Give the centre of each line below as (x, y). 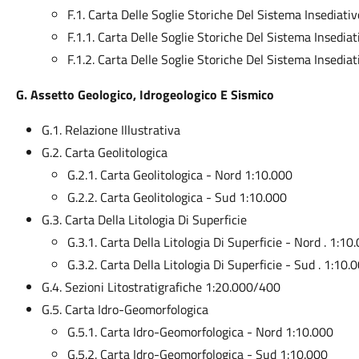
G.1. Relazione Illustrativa (111, 130)
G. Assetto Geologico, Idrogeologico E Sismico (145, 95)
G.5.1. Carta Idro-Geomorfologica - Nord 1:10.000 (200, 332)
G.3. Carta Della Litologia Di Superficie (144, 220)
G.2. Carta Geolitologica (104, 152)
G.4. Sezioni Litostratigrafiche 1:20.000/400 (161, 287)
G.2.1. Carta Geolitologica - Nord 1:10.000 (179, 175)
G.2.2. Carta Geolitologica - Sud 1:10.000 (177, 197)
